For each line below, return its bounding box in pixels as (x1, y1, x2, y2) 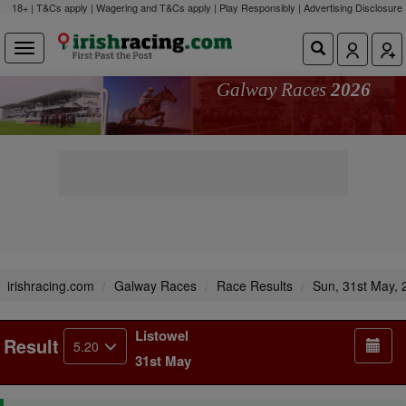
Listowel (135, 325, 188, 345)
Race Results (217, 276, 293, 295)
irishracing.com (7, 276, 94, 295)
